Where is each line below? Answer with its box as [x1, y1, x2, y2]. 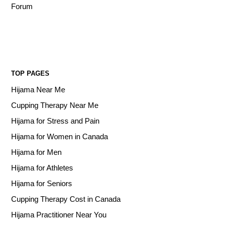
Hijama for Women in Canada [11, 132, 108, 141]
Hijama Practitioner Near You [11, 210, 107, 219]
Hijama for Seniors [11, 179, 73, 188]
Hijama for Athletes [11, 163, 74, 172]
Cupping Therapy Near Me [11, 101, 99, 109]
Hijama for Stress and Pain [11, 117, 100, 125]
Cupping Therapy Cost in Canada [11, 195, 121, 203]
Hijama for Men [11, 148, 62, 156]
